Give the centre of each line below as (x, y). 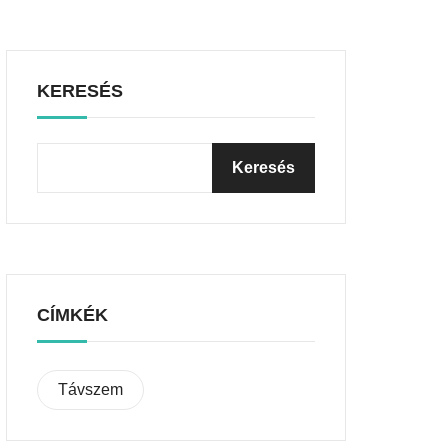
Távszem (90, 389)
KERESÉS (80, 91)
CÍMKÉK (72, 315)
